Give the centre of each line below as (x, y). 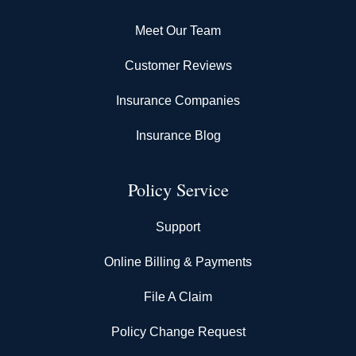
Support (178, 226)
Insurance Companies (178, 100)
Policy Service (178, 189)
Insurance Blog (178, 135)
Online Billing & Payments (178, 261)
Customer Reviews (178, 65)
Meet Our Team (178, 30)
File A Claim (178, 296)
